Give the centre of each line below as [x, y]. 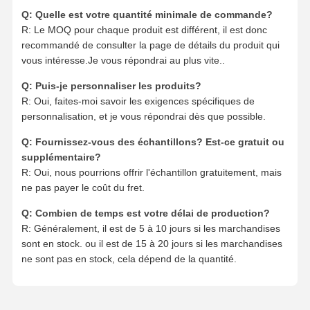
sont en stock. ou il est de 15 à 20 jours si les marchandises [152, 244]
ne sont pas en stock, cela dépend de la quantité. [129, 259]
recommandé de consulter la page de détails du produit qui [150, 45]
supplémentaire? [61, 157]
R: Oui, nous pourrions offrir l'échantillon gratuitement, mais [151, 173]
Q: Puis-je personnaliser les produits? [111, 86]
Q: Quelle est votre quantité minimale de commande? [147, 15]
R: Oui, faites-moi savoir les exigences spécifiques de [138, 101]
